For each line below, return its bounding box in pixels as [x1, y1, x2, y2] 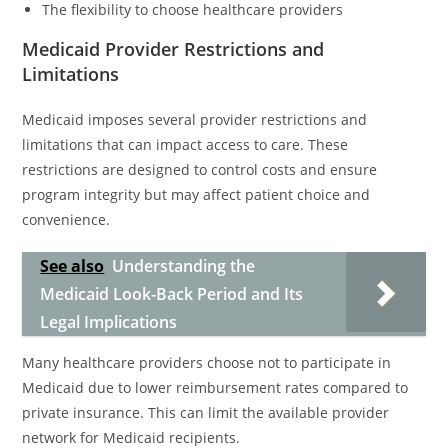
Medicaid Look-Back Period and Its [40, 283, 304, 305]
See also [40, 255, 105, 277]
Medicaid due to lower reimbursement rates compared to [22, 378, 409, 397]
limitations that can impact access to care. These [22, 135, 349, 154]
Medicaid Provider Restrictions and [22, 37, 325, 61]
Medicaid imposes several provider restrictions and [22, 110, 368, 129]
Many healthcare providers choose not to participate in [22, 353, 392, 372]
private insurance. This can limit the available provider [22, 403, 390, 422]
